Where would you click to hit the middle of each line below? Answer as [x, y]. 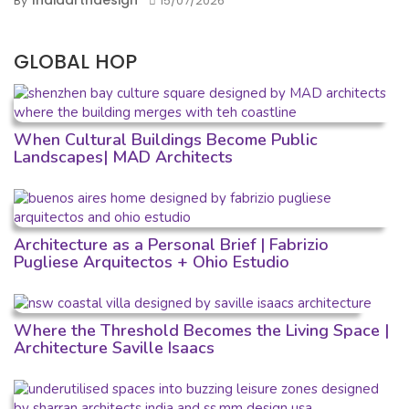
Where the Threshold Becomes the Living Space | [201, 330]
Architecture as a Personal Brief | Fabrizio [171, 244]
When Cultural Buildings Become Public [166, 139]
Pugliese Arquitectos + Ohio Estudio [152, 262]
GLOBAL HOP [75, 62]
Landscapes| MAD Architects [123, 157]
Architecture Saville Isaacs [114, 347]
